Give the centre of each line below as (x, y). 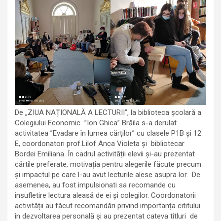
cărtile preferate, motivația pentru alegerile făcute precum (109, 164)
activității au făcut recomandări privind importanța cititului (108, 205)
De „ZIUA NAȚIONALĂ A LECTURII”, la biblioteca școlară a (108, 112)
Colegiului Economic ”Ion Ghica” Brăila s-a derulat (96, 123)
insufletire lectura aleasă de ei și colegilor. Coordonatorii (105, 195)
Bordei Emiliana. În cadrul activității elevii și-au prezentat (105, 154)
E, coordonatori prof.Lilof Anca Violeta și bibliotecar (100, 143)
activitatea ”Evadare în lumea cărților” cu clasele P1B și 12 (108, 133)
